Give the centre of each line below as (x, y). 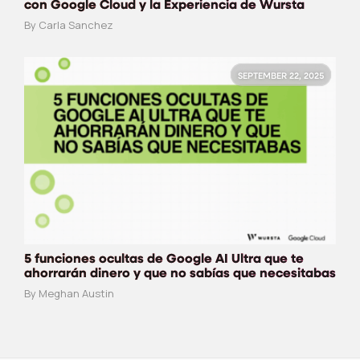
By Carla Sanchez (69, 25)
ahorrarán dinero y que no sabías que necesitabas (180, 274)
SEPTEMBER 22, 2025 (281, 76)
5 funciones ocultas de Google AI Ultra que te (164, 259)
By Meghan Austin (69, 293)
